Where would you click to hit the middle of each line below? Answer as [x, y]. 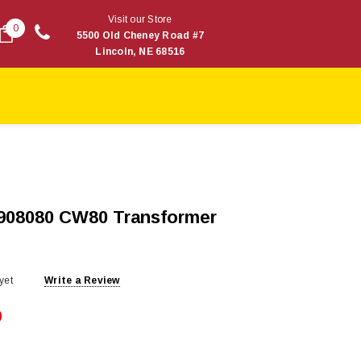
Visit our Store [140, 19]
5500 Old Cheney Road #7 [140, 35]
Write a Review [82, 280]
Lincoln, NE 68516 [140, 52]
